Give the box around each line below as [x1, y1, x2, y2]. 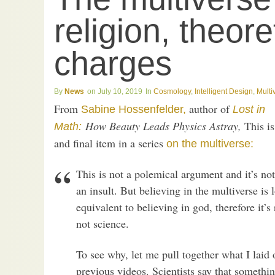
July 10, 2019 [98, 87, 142, 96]
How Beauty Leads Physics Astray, [82, 118, 241, 133]
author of [186, 101, 233, 116]
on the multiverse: [166, 137, 254, 150]
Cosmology [153, 87, 191, 96]
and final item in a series [54, 135, 166, 150]
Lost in [233, 103, 265, 115]
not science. [76, 216, 129, 231]
